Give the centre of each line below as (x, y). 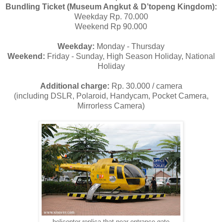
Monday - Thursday (130, 47)
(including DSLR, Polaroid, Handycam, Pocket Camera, (111, 96)
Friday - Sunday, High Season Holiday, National (131, 56)
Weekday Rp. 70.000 (111, 17)
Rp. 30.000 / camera (146, 86)
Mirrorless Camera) (111, 106)
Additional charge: (75, 86)
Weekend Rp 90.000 (111, 27)
